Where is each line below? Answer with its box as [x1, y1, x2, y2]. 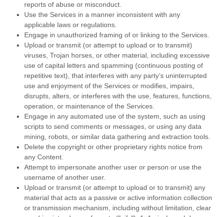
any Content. [24, 153, 63, 161]
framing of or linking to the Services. [97, 31, 209, 39]
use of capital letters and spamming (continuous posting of [24, 62, 203, 70]
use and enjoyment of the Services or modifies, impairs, [24, 82, 194, 90]
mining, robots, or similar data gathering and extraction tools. [24, 133, 210, 141]
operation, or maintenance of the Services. [24, 102, 155, 110]
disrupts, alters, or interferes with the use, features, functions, [24, 92, 212, 100]
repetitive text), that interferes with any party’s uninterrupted [24, 72, 207, 80]
